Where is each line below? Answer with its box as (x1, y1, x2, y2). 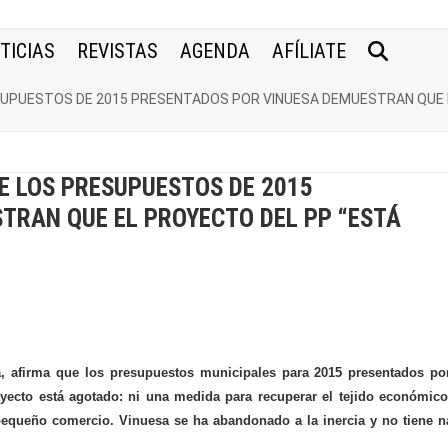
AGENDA (180, 39, 251, 63)
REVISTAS (77, 39, 159, 63)
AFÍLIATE (272, 39, 347, 63)
